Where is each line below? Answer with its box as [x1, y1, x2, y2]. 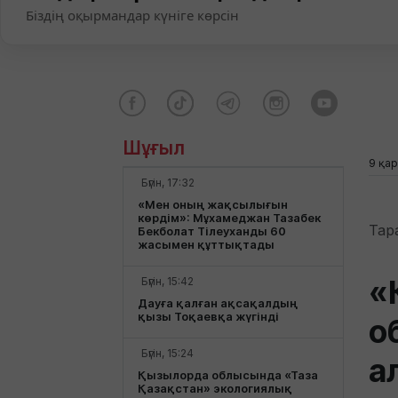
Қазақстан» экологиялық [138, 381, 292, 395]
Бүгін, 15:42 [141, 274, 194, 288]
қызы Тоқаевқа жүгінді [138, 309, 279, 323]
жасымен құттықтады [138, 237, 275, 251]
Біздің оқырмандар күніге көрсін [26, 5, 239, 24]
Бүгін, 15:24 [141, 346, 194, 360]
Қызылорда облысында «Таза [138, 368, 318, 382]
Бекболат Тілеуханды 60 [138, 224, 286, 238]
